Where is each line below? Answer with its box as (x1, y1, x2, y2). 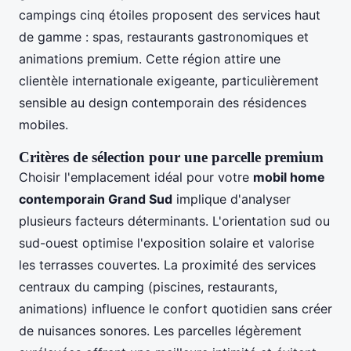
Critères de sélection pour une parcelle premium (19, 148, 324, 165)
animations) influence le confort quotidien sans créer (19, 300, 332, 317)
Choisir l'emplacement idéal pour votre (19, 168, 253, 185)
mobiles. (19, 116, 68, 132)
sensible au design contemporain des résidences (19, 94, 306, 110)
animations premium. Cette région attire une (19, 50, 280, 67)
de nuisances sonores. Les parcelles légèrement (19, 322, 302, 338)
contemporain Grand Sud (19, 190, 172, 207)
